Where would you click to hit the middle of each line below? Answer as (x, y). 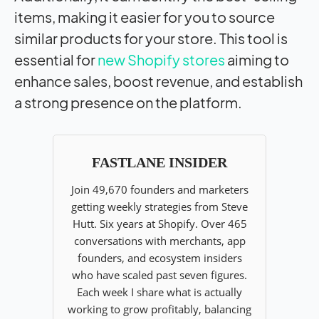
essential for (56, 60)
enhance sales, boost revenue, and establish (158, 81)
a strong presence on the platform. (128, 103)
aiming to (257, 60)
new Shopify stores (161, 60)
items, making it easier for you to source (145, 17)
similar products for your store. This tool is (151, 38)
